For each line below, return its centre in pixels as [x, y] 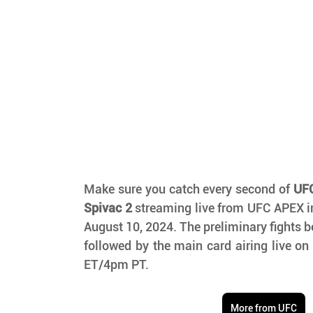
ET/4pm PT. [117, 265]
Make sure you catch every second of [189, 189]
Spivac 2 [108, 208]
